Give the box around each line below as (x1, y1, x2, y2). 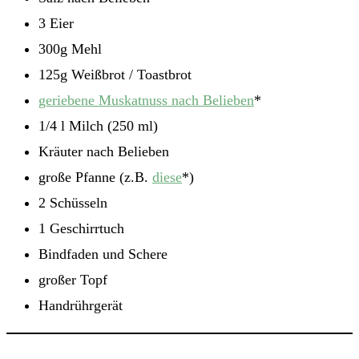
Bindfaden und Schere (38, 246, 167, 263)
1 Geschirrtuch (38, 220, 124, 237)
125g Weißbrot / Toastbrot (38, 67, 192, 83)
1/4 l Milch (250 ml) (38, 118, 158, 135)
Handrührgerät (38, 297, 123, 314)
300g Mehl (38, 41, 102, 58)
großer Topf (38, 272, 107, 288)
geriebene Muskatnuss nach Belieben (38, 92, 254, 109)
